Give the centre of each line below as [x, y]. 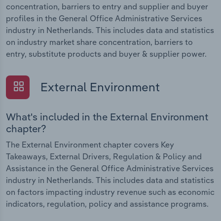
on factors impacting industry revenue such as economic [110, 192]
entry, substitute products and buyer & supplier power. [106, 54]
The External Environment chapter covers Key [90, 144]
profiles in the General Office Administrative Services [104, 18]
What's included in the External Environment [107, 116]
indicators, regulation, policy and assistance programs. [107, 203]
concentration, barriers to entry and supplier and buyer [107, 7]
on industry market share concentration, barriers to [99, 42]
